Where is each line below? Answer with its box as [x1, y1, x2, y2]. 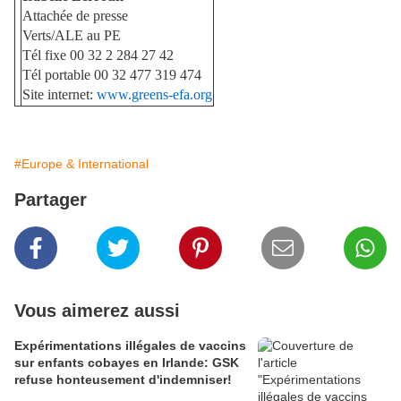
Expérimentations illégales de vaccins [14, 337, 246, 353]
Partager [14, 189, 87, 209]
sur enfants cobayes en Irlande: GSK [14, 354, 239, 370]
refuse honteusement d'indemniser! [14, 371, 232, 387]
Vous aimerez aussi [14, 300, 180, 320]
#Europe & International [14, 156, 149, 171]
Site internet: [22, 86, 97, 102]
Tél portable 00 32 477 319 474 [22, 66, 201, 82]
